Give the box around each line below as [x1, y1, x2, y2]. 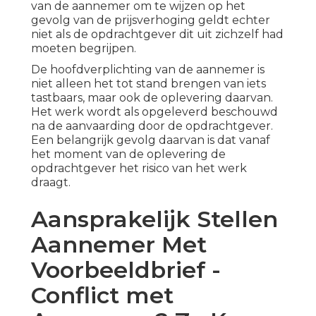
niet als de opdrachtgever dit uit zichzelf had [31, 28, 284, 42]
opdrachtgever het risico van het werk [31, 162, 247, 176]
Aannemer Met [31, 231, 207, 259]
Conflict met [31, 281, 174, 310]
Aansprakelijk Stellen [31, 205, 278, 233]
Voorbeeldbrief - [31, 256, 221, 284]
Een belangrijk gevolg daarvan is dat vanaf [31, 133, 270, 147]
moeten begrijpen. [31, 42, 136, 56]
